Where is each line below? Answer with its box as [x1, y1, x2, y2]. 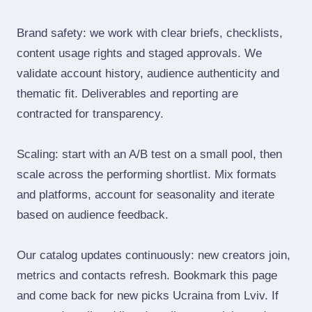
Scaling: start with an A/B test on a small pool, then [17, 148, 282, 161]
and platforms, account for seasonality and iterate [17, 188, 274, 201]
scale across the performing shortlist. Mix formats [17, 168, 276, 181]
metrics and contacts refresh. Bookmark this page [17, 269, 277, 282]
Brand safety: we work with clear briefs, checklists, [17, 26, 283, 40]
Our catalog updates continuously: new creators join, [17, 249, 290, 262]
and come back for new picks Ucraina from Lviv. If [17, 289, 279, 302]
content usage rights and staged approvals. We [17, 47, 262, 60]
